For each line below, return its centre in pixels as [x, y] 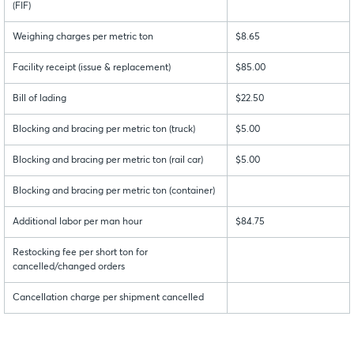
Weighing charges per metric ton [83, 38]
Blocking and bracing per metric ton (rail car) [108, 161]
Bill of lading [40, 99]
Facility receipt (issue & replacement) [92, 68]
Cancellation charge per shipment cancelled [108, 298]
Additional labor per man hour [77, 222]
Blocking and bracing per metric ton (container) [114, 192]
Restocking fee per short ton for [80, 253]
